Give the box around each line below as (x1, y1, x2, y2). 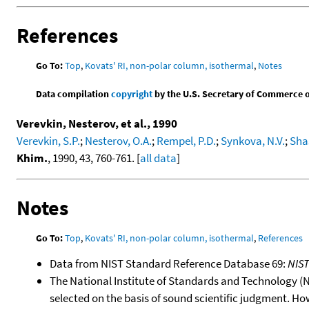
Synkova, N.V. (221, 132, 285, 148)
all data (140, 150, 177, 166)
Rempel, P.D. (157, 132, 216, 148)
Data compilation (36, 87, 112, 100)
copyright (111, 87, 153, 100)
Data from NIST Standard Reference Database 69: (50, 256, 288, 272)
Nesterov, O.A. (85, 132, 152, 148)
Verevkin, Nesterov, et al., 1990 (17, 115, 177, 131)
